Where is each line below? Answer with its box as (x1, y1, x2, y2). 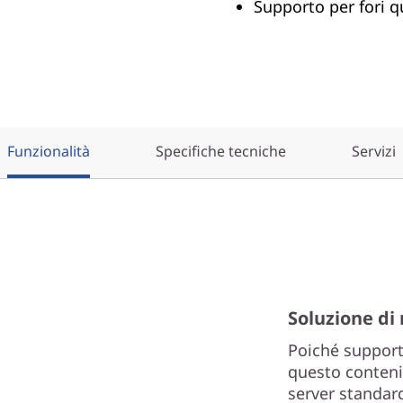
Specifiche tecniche (156, 141, 286, 161)
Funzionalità (7, 141, 90, 161)
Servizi (352, 141, 396, 161)
